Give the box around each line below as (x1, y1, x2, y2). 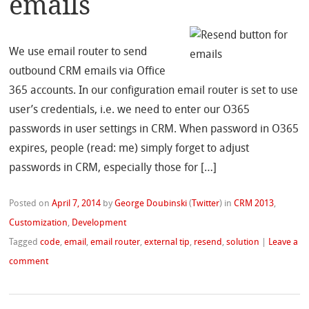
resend (194, 238, 223, 248)
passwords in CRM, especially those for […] (9, 163, 217, 175)
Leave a (268, 238, 299, 248)
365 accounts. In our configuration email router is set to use (9, 86, 299, 97)
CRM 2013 (234, 199, 275, 209)
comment (9, 257, 49, 267)
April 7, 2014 (52, 199, 101, 209)
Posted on (9, 199, 52, 209)
